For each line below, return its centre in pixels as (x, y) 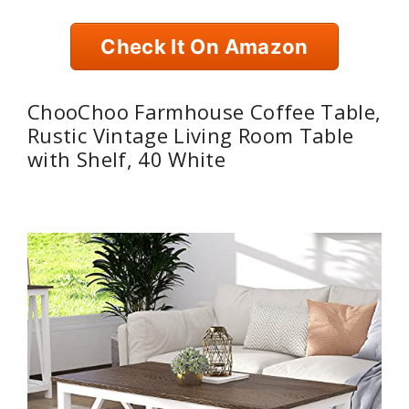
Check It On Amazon (204, 46)
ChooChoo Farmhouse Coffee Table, (204, 111)
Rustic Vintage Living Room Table (191, 135)
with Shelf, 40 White (127, 158)
